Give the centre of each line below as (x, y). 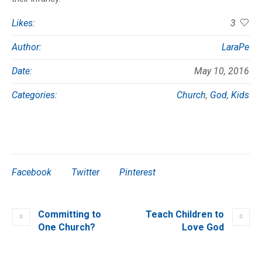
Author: (27, 47)
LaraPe (235, 47)
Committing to (70, 215)
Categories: (35, 95)
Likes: (23, 23)
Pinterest (137, 173)
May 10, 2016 (222, 71)
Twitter (85, 173)
